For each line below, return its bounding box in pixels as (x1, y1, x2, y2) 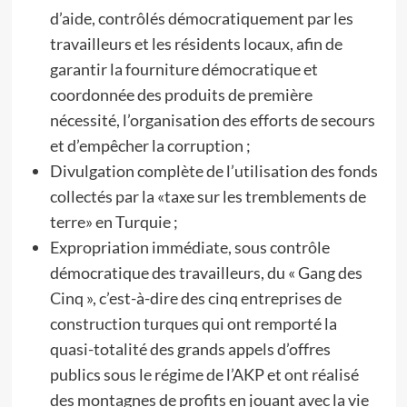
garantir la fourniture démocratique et (49, 59, 318, 79)
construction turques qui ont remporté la (49, 313, 337, 333)
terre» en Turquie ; (49, 212, 178, 232)
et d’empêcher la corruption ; (49, 135, 251, 155)
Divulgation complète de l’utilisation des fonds (49, 161, 378, 181)
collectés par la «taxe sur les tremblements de (49, 186, 366, 206)
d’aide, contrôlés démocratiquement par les (49, 8, 353, 28)
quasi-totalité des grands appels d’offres (49, 339, 331, 359)
